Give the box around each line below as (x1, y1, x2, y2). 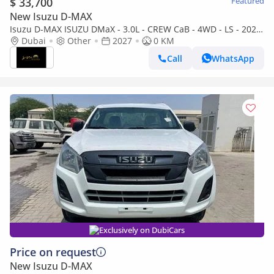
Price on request (10, 245, 96, 259)
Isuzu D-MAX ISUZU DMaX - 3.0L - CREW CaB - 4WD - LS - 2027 (10, 23, 261, 35)
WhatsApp (212, 52, 254, 64)
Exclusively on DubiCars (99, 224, 185, 235)
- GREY (10, 35, 37, 46)
